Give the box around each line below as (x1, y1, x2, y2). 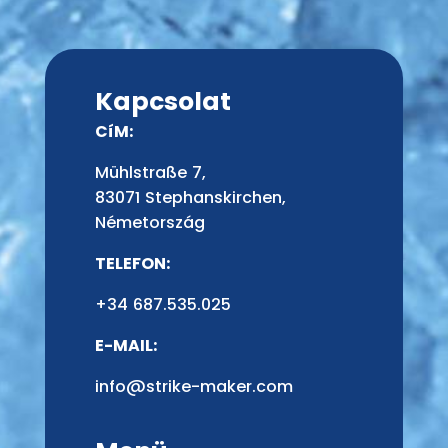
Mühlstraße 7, (94, 161, 206, 185)
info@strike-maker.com (94, 375, 293, 399)
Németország (94, 211, 205, 235)
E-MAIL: (94, 334, 157, 358)
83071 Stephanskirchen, (94, 186, 286, 210)
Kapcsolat (94, 84, 231, 120)
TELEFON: (94, 252, 170, 276)
